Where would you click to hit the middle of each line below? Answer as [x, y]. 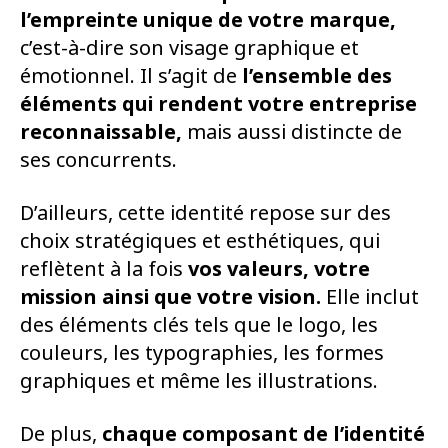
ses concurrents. [98, 160]
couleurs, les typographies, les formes [202, 353]
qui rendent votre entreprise [269, 104]
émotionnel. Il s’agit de [131, 76]
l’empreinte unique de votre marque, [208, 20]
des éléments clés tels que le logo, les [199, 325]
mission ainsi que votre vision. [173, 297]
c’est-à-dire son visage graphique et [189, 48]
